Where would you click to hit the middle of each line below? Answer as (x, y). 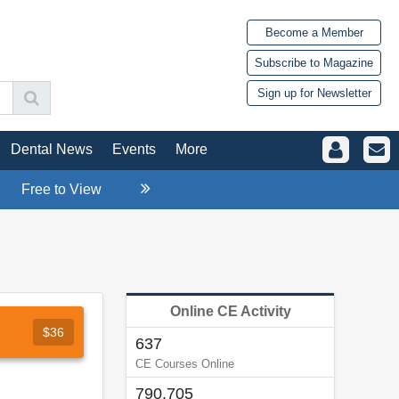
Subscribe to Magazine (314, 63)
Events (134, 149)
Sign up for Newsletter (314, 94)
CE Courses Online (185, 363)
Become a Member (314, 33)
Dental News (52, 149)
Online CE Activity (230, 311)
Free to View (61, 189)
